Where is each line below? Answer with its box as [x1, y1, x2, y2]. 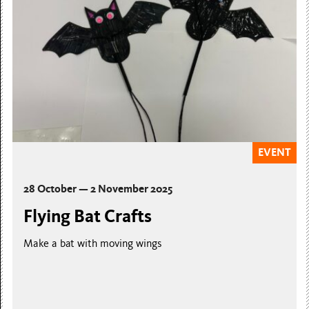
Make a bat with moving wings [23, 237, 163, 250]
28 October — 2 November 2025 [23, 182, 173, 196]
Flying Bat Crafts [23, 206, 152, 228]
